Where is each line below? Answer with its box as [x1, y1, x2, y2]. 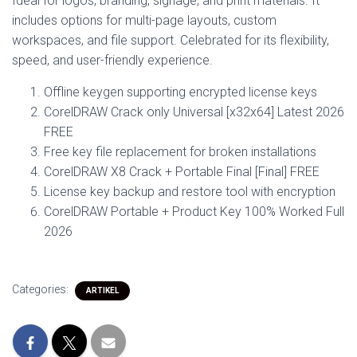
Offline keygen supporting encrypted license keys [44, 84, 317, 100]
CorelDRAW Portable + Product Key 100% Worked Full [44, 204, 344, 219]
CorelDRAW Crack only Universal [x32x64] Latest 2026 [44, 104, 344, 120]
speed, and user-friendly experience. [12, 53, 213, 68]
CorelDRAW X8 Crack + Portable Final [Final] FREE [44, 164, 320, 179]
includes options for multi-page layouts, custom [12, 13, 277, 28]
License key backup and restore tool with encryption [44, 184, 335, 199]
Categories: [12, 283, 71, 296]
